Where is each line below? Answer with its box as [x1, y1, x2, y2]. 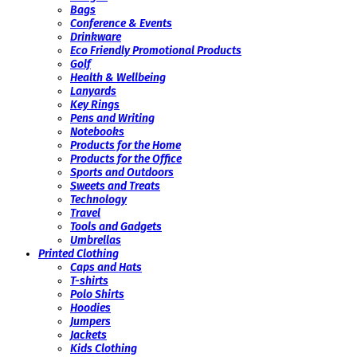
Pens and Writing [70, 112, 155, 126]
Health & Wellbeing [70, 71, 166, 85]
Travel [70, 206, 100, 221]
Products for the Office [70, 152, 182, 167]
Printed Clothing [38, 247, 119, 261]
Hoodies [70, 301, 111, 316]
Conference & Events [70, 17, 172, 31]
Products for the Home [70, 139, 181, 153]
